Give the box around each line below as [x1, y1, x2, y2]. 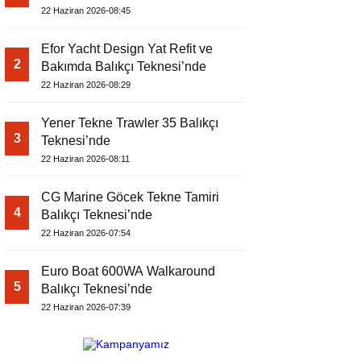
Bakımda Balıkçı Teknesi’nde [41, 60, 206, 74]
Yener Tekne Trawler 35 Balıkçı [41, 116, 218, 131]
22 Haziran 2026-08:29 [41, 80, 131, 90]
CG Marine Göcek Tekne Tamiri [41, 190, 219, 205]
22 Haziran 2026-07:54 [41, 228, 131, 239]
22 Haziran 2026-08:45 [41, 6, 131, 16]
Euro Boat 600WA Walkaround [41, 264, 215, 279]
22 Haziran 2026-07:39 [41, 302, 131, 313]
